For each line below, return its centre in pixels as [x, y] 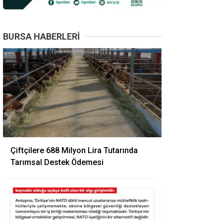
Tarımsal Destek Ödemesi [57, 162]
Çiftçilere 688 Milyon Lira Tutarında [74, 150]
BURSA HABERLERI [41, 36]
